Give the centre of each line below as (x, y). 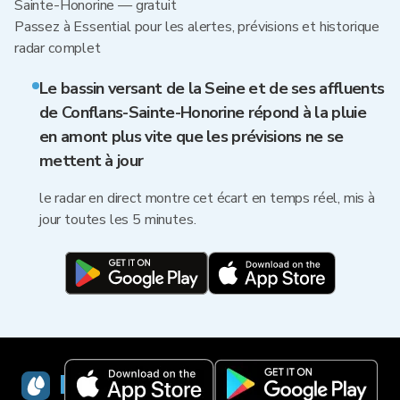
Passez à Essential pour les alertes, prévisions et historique (197, 27)
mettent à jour (92, 161)
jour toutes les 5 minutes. (118, 220)
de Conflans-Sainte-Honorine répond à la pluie (203, 112)
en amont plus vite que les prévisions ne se (192, 137)
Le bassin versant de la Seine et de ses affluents (212, 88)
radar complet (58, 48)
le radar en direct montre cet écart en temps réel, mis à (207, 198)
